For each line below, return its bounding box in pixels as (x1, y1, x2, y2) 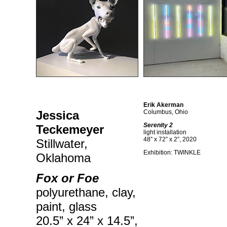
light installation (143, 129, 186, 136)
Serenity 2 (143, 122, 173, 129)
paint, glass (36, 200, 97, 213)
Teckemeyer (36, 123, 104, 136)
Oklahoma (36, 151, 91, 165)
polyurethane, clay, (36, 185, 136, 199)
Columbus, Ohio (143, 108, 188, 116)
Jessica (36, 108, 79, 122)
